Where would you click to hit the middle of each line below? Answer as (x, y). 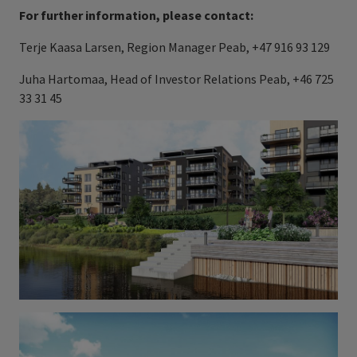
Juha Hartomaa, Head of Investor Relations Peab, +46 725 (177, 79)
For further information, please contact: (136, 15)
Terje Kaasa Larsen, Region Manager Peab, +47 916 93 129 (175, 47)
